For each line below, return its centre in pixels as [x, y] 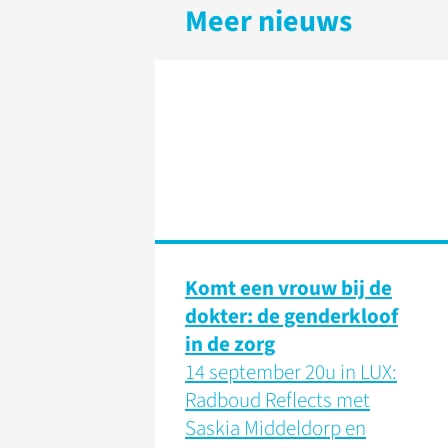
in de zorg [230, 344]
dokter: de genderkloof [291, 316]
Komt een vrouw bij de [288, 288]
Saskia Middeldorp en [275, 428]
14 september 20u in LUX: [291, 372]
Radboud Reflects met [277, 400]
